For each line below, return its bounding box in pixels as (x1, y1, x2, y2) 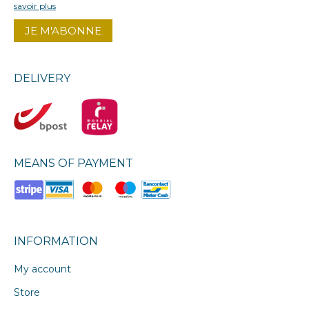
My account (14, 262, 71, 275)
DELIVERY (14, 72, 70, 86)
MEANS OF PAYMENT (14, 157, 133, 170)
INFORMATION (14, 234, 98, 248)
